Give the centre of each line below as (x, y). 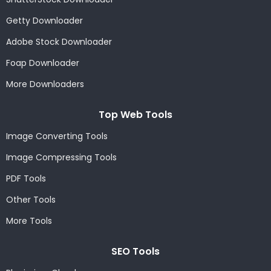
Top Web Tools (135, 115)
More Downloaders (45, 84)
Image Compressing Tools (61, 157)
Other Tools (31, 200)
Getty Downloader (44, 21)
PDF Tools (26, 178)
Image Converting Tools (57, 136)
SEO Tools (135, 251)
